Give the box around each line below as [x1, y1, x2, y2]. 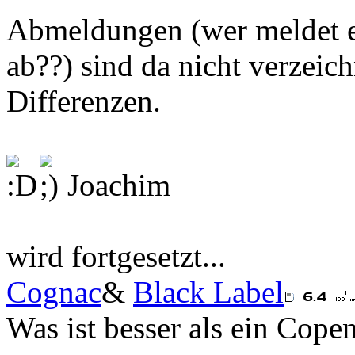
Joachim [59, 168, 170, 203]
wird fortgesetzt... [6, 239, 226, 274]
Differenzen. [6, 84, 161, 119]
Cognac [6, 275, 101, 310]
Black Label [133, 275, 284, 310]
